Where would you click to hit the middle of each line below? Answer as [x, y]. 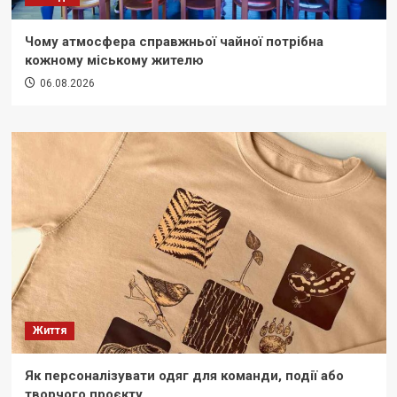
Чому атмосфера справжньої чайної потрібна [174, 42]
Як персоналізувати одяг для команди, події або [184, 376]
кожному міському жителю [114, 61]
